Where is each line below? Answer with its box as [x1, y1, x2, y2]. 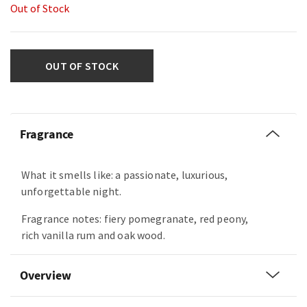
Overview [20, 267, 71, 284]
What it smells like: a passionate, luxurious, [21, 168, 228, 182]
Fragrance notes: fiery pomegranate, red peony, [21, 212, 249, 226]
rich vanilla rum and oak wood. [21, 228, 165, 243]
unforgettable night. [21, 184, 122, 199]
